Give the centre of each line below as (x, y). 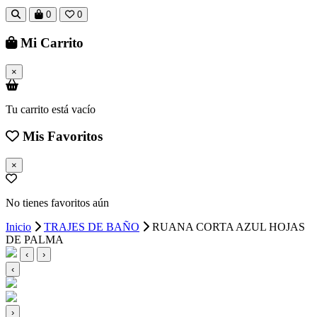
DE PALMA (35, 240)
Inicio (18, 227)
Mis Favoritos (61, 137)
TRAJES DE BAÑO (92, 227)
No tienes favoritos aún (57, 203)
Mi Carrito (50, 43)
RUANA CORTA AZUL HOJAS (229, 227)
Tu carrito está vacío (51, 109)
